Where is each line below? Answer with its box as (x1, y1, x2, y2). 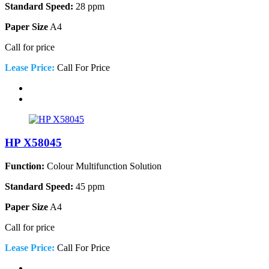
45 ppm (73, 181, 104, 192)
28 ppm (73, 1, 104, 12)
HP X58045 (5, 136, 62, 149)
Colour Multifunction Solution (44, 160, 162, 171)
